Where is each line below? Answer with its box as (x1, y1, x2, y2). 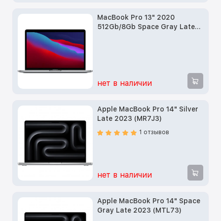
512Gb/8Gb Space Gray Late (97, 23, 195, 31)
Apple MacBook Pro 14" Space (97, 197, 201, 205)
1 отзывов (139, 129, 170, 136)
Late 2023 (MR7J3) (97, 114, 162, 123)
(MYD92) (97, 32, 127, 40)
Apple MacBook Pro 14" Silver (97, 105, 199, 113)
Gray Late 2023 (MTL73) (97, 206, 182, 215)
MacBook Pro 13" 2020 (97, 13, 175, 22)
